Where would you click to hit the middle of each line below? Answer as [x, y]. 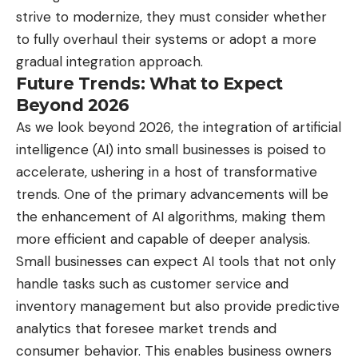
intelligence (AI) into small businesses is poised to [171, 150]
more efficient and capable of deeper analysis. [163, 239]
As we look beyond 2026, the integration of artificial [179, 127]
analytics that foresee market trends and [146, 329]
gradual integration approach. [109, 62]
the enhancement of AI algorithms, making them [171, 217]
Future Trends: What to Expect [149, 84]
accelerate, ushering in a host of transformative [167, 172]
